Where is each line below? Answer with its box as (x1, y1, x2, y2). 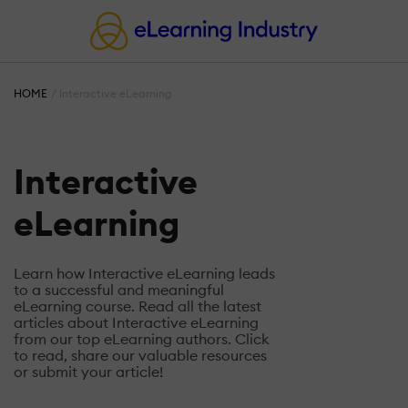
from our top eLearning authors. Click (14, 329, 270, 348)
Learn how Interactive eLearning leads (14, 263, 275, 282)
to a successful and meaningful (14, 280, 224, 299)
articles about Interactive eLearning (14, 312, 259, 331)
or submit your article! (14, 362, 163, 381)
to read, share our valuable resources (14, 345, 267, 364)
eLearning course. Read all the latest (14, 296, 261, 315)
